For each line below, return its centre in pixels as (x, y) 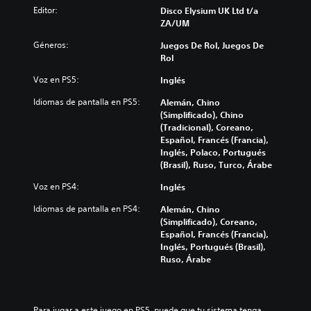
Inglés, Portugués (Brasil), (213, 246)
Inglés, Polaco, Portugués (213, 152)
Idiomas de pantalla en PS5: (87, 101)
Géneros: (51, 44)
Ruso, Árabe (186, 259)
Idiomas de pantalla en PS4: (87, 208)
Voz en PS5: (56, 79)
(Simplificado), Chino (202, 114)
